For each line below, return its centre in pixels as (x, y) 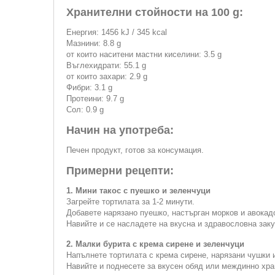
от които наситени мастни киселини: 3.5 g (144, 54)
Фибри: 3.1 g (89, 87)
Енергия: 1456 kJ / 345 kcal (117, 32)
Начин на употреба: (120, 130)
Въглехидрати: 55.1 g (106, 65)
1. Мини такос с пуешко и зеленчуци (138, 191)
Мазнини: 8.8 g (94, 43)
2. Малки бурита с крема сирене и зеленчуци (155, 244)
